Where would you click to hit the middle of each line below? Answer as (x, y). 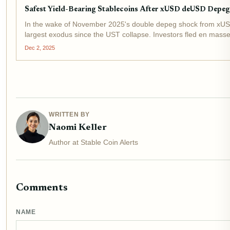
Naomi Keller (78, 128)
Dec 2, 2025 (40, 48)
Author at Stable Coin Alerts (93, 142)
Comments (42, 188)
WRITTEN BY (69, 115)
